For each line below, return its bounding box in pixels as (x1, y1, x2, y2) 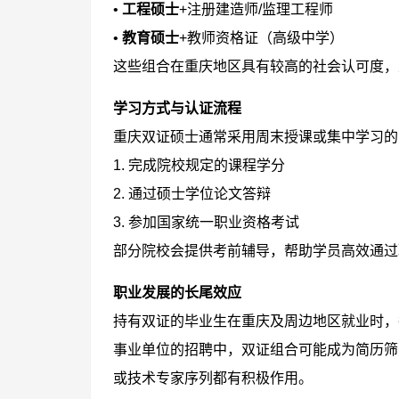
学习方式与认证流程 (113, 101, 241, 116)
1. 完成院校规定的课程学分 (113, 158, 285, 173)
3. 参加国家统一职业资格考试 (113, 215, 299, 230)
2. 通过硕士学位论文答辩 (113, 186, 271, 201)
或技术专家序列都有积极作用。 (113, 370, 313, 386)
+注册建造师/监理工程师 (179, 2, 333, 17)
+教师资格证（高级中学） (179, 30, 344, 45)
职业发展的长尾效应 (113, 285, 241, 300)
